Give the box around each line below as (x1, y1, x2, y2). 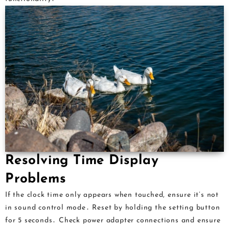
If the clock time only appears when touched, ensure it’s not (5, 191, 219, 199)
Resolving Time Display (5, 153, 159, 168)
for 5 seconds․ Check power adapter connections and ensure (5, 216, 221, 224)
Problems (5, 172, 66, 186)
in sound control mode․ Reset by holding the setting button (5, 203, 220, 212)
